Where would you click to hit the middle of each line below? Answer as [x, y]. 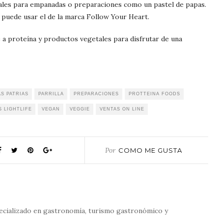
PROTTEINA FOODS [154, 94]
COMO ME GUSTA [151, 151]
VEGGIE [80, 109]
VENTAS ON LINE [122, 109]
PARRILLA [51, 94]
